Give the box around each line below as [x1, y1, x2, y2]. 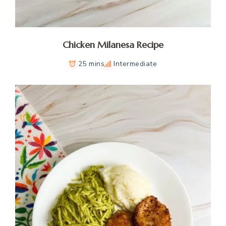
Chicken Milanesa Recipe [63, 39, 163, 51]
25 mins [78, 59, 105, 69]
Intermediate [114, 59, 157, 69]
